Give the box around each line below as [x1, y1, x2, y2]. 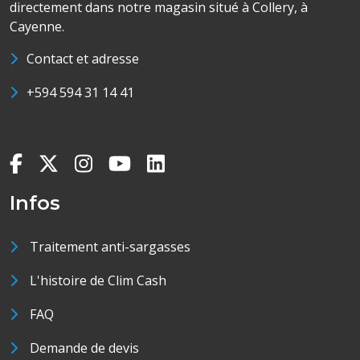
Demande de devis [29, 339, 139, 357]
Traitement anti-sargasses [29, 238, 190, 256]
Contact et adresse [26, 50, 139, 67]
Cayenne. [10, 18, 64, 35]
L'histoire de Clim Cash [29, 272, 166, 289]
